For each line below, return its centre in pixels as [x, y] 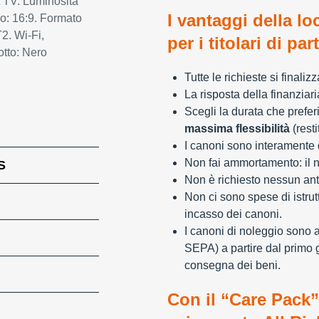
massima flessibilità [237, 129]
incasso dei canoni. [233, 214]
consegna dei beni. [232, 265]
